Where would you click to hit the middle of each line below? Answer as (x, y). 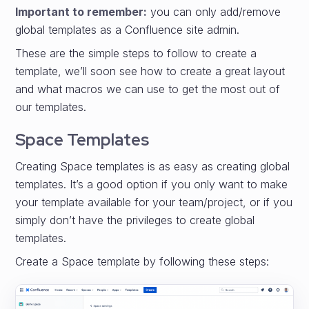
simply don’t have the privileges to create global (135, 220)
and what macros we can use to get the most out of (148, 89)
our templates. (51, 107)
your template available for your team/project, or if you (154, 202)
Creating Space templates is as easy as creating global (153, 166)
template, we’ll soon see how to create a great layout (150, 71)
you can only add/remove (214, 12)
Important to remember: (81, 12)
